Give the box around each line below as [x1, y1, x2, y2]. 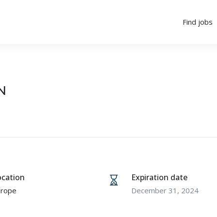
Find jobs [183, 17, 213, 27]
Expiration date [131, 171, 187, 183]
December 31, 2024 [131, 185, 199, 195]
